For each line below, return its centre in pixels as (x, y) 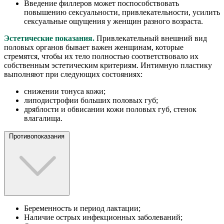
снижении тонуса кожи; (65, 91)
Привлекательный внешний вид (151, 38)
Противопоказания (37, 136)
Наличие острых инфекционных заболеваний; (103, 217)
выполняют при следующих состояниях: (73, 74)
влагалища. (43, 118)
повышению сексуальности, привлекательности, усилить (122, 12)
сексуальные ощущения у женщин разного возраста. (113, 21)
